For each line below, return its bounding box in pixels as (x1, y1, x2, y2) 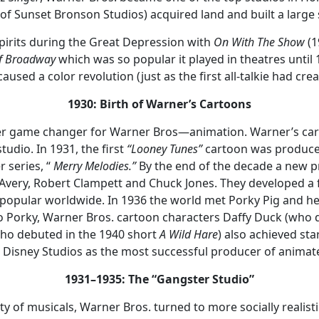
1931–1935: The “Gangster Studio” (65, 271, 254, 287)
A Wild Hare (159, 226, 218, 242)
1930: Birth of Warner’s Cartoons (68, 95, 251, 112)
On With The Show (213, 33, 305, 50)
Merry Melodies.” (53, 157, 139, 174)
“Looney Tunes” (126, 140, 202, 157)
